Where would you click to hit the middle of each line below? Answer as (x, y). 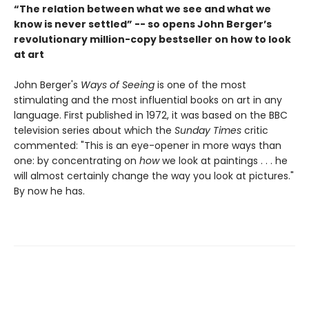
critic (255, 131)
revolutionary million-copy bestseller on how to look (152, 40)
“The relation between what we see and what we (142, 9)
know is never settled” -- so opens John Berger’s (143, 24)
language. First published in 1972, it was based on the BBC (151, 116)
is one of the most (200, 85)
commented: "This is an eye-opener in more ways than (148, 146)
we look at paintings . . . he (223, 161)
